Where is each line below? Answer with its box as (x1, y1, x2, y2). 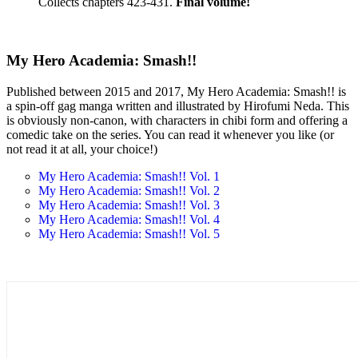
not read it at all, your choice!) (6, 141, 157, 156)
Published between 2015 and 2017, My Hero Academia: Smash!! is (6, 84, 346, 98)
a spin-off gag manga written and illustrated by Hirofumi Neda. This (6, 98, 349, 113)
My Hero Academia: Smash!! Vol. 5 (38, 226, 220, 241)
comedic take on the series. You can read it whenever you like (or (6, 127, 334, 141)
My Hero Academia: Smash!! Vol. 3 (38, 197, 220, 212)
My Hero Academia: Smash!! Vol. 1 (38, 169, 220, 183)
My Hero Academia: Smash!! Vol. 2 (38, 183, 220, 197)
